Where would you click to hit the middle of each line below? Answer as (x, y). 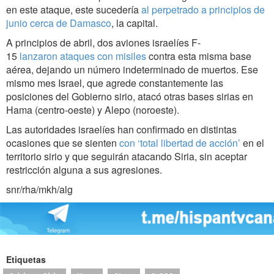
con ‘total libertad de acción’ (180, 143)
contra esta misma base (199, 56)
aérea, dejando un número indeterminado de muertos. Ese (132, 70)
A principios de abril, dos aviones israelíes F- (103, 43)
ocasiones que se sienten (63, 143)
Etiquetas (26, 259)
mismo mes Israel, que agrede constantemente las (115, 83)
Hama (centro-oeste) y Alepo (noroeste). (93, 110)
